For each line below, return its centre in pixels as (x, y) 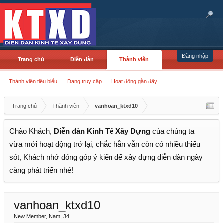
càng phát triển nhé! (41, 170)
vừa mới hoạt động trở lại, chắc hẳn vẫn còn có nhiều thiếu (105, 144)
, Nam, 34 (57, 216)
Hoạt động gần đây (134, 81)
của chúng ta (172, 131)
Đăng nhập (195, 56)
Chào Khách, (32, 131)
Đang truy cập (84, 81)
